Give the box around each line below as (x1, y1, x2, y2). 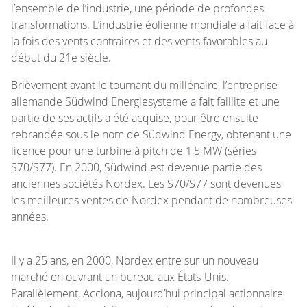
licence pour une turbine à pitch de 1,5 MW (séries (11, 143, 256, 158)
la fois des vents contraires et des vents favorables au (11, 33, 267, 49)
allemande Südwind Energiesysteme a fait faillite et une (11, 93, 280, 109)
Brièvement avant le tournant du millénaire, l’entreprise (11, 77, 278, 93)
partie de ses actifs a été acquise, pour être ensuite (11, 110, 258, 125)
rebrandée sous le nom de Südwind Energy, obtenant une (11, 126, 291, 142)
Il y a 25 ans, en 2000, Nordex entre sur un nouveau (11, 252, 258, 268)
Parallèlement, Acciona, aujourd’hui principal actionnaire (11, 285, 283, 301)
